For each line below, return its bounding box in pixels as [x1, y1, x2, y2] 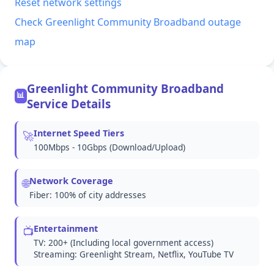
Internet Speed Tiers [34, 127, 124, 139]
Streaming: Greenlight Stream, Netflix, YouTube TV [34, 248, 234, 261]
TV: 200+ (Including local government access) [34, 237, 213, 249]
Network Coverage [29, 175, 113, 187]
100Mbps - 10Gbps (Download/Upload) [34, 141, 185, 154]
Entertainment [34, 223, 98, 235]
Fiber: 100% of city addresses [29, 189, 146, 201]
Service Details [26, 96, 111, 112]
